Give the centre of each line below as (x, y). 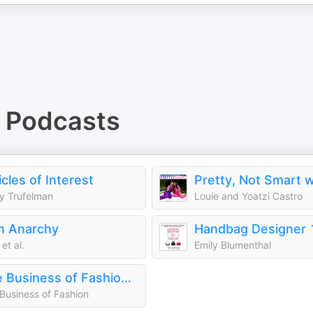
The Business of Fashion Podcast (126, 278)
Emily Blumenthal (233, 245)
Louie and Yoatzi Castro (248, 196)
